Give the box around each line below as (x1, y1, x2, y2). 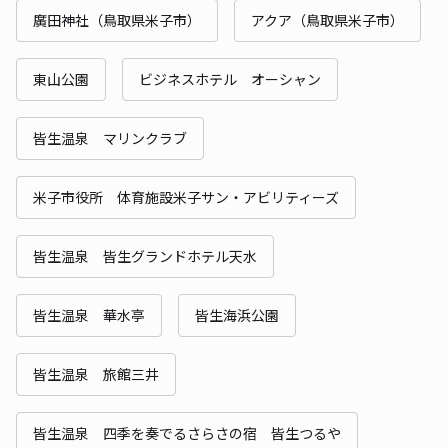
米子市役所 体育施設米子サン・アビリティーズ (33, 186, 339, 207)
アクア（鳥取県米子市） (251, 9, 404, 30)
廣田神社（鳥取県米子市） (33, 9, 201, 30)
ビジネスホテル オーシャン (139, 68, 321, 89)
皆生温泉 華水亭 (33, 304, 145, 325)
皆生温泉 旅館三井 (33, 363, 159, 384)
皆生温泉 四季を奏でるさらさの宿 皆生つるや (33, 422, 341, 443)
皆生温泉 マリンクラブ (33, 127, 187, 148)
